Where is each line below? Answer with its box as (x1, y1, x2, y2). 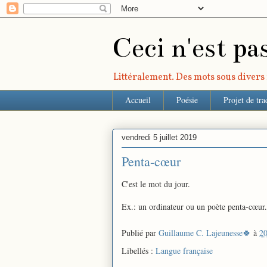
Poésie (176, 94, 198, 106)
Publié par (122, 227, 159, 239)
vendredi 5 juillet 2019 (122, 133, 197, 142)
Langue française (156, 244, 213, 256)
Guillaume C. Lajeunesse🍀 (159, 227, 251, 239)
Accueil (125, 94, 151, 106)
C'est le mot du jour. (122, 178, 190, 190)
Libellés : (122, 244, 156, 256)
